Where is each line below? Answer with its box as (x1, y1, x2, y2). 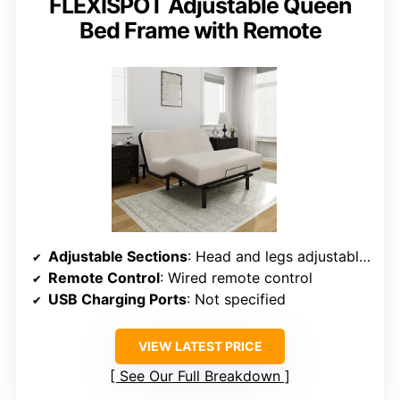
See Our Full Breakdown (120, 367, 280, 386)
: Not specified (187, 290, 286, 309)
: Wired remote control (160, 269, 312, 287)
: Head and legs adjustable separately (187, 247, 359, 266)
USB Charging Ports (48, 290, 187, 309)
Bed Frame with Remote (79, 17, 321, 45)
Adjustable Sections (48, 247, 187, 266)
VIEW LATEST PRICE (137, 338, 262, 354)
